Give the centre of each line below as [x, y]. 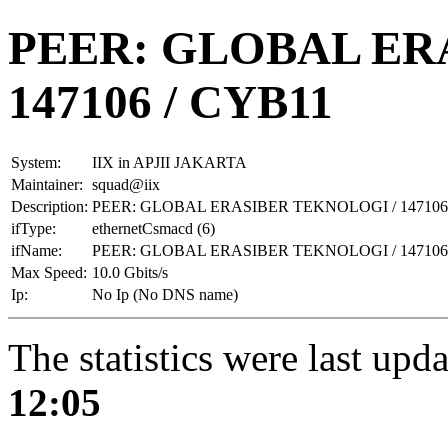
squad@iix [126, 184]
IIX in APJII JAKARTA [169, 162]
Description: [49, 206]
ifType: [33, 228]
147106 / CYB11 [170, 102]
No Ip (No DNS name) [165, 294]
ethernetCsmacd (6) [153, 228]
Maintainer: [47, 184]
